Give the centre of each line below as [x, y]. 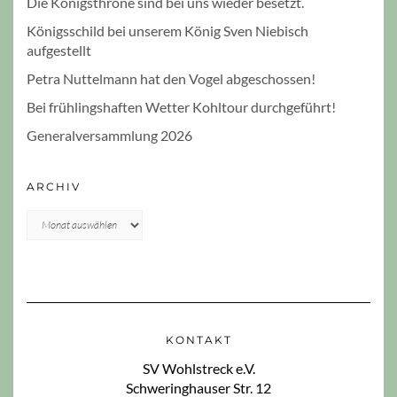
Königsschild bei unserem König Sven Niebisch [167, 30]
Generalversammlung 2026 [109, 135]
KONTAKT [198, 339]
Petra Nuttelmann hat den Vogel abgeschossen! [171, 78]
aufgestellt [59, 50]
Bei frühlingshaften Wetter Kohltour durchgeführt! [181, 106]
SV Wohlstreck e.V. [198, 368]
